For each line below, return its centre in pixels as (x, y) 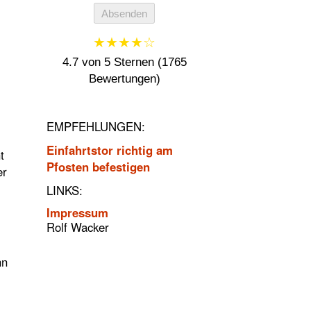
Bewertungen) (124, 79)
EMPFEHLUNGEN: (96, 126)
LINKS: (65, 190)
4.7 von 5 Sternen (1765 (124, 62)
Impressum (78, 212)
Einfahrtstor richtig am (110, 150)
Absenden (125, 13)
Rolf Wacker (78, 227)
